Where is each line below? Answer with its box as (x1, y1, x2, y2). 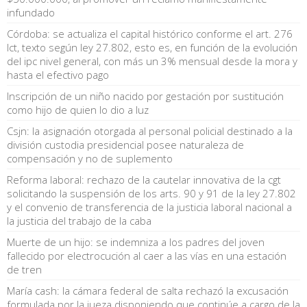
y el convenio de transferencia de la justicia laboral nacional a (7, 199, 292, 214)
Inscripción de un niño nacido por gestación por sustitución (7, 88, 284, 103)
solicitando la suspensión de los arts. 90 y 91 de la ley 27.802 (7, 186, 296, 200)
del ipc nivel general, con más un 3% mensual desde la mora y (7, 53, 297, 68)
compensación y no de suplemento (7, 151, 173, 165)
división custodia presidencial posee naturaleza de (7, 137, 244, 151)
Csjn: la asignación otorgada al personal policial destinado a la (7, 123, 293, 138)
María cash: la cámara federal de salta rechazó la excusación (7, 283, 288, 297)
